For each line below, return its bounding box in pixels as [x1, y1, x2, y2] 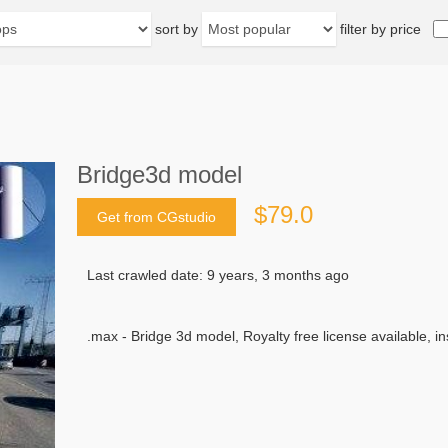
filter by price [340, 21, 421, 37]
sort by [155, 21, 198, 37]
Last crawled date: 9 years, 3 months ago [87, 267, 349, 284]
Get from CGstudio [97, 209, 216, 226]
